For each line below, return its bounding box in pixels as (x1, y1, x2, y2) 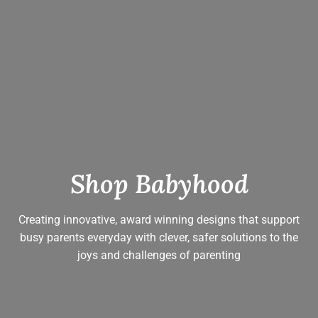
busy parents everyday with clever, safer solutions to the (20, 231, 298, 244)
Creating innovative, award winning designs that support (18, 213, 300, 226)
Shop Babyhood (70, 168, 248, 200)
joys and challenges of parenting (77, 248, 241, 262)
